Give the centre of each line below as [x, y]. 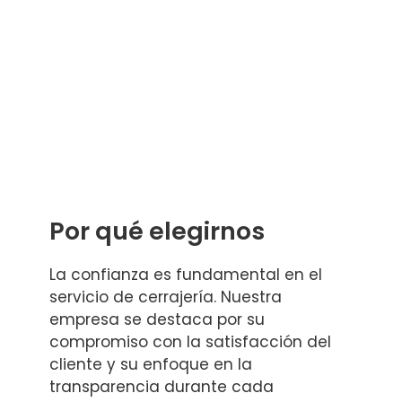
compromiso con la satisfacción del [190, 342]
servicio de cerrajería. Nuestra [166, 297]
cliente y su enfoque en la [151, 365]
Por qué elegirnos [157, 232]
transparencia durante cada [162, 387]
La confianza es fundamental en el [186, 275]
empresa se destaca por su [157, 320]
